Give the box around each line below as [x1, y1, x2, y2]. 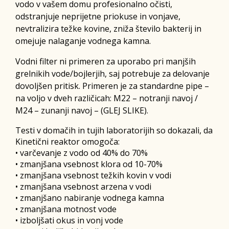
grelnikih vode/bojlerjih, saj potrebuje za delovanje [15, 67, 210, 79]
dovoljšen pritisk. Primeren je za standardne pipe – [15, 80, 209, 91]
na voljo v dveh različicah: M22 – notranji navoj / [15, 92, 198, 104]
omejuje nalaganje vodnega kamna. [15, 35, 151, 47]
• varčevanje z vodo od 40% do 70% [15, 147, 148, 158]
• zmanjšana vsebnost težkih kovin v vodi [15, 169, 171, 181]
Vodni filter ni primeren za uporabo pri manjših [15, 55, 196, 67]
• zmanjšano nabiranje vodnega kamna [15, 192, 164, 203]
